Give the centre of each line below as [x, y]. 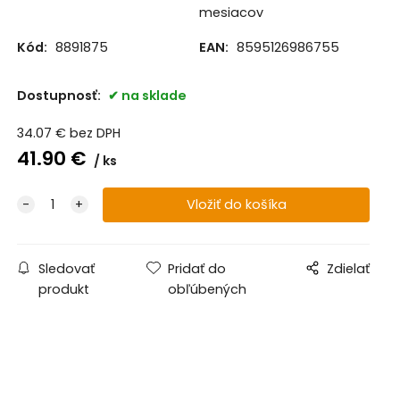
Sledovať [66, 269]
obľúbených [208, 290]
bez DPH [95, 133]
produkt [63, 290]
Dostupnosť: [60, 96]
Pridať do [197, 269]
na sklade [154, 96]
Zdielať [349, 269]
